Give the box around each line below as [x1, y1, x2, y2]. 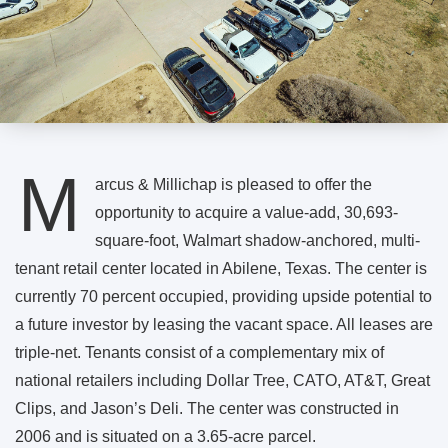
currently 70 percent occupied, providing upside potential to [15, 288, 432, 306]
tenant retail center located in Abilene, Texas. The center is [15, 260, 427, 278]
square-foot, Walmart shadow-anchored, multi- [95, 232, 420, 250]
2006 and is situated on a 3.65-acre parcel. [15, 428, 316, 446]
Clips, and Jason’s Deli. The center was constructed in [15, 400, 399, 418]
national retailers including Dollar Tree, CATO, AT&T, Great [15, 372, 430, 390]
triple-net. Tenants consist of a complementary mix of [15, 344, 384, 362]
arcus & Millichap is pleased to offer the [95, 176, 372, 194]
